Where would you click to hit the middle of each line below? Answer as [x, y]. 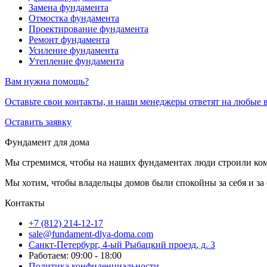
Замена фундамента [69, 8]
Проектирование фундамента [89, 29]
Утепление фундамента [76, 61]
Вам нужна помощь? [47, 82]
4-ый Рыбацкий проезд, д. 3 [159, 245]
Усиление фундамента [74, 51]
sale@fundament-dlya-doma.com [91, 234]
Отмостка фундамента [74, 18]
